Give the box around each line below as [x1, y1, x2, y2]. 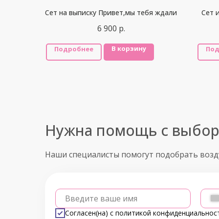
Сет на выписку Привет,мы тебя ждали [45, 7, 177, 17]
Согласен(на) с [65, 208, 115, 218]
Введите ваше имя [65, 193, 137, 204]
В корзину [111, 44, 146, 53]
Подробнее [54, 44, 93, 53]
